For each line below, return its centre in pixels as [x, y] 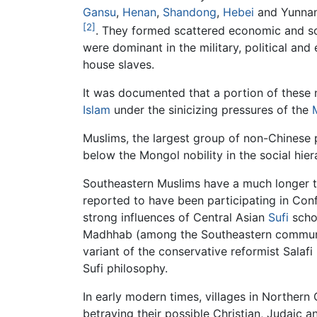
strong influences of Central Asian [175, 218]
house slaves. [119, 65]
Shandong [190, 12]
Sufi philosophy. [125, 269]
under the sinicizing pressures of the [211, 110]
